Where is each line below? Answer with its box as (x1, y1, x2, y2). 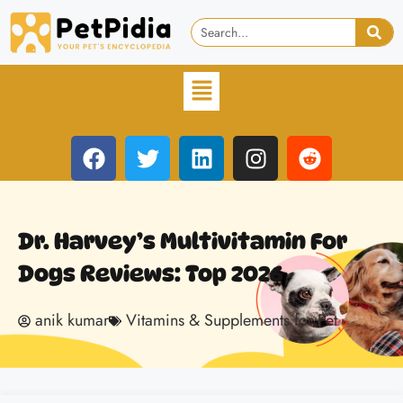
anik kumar (35, 309, 109, 333)
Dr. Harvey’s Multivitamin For (18, 228, 347, 255)
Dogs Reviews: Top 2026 (18, 260, 283, 288)
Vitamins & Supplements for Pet (126, 309, 337, 333)
